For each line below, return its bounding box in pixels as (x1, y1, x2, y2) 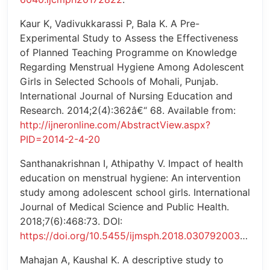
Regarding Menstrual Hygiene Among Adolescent (20, 61, 244, 74)
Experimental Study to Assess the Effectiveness (20, 32, 238, 45)
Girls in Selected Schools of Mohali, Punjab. (20, 75, 218, 88)
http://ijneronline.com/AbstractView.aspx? (20, 119, 210, 131)
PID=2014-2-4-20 (20, 133, 100, 146)
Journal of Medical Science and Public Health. (20, 201, 229, 213)
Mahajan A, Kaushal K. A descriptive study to (20, 254, 224, 266)
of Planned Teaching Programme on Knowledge (20, 46, 237, 59)
